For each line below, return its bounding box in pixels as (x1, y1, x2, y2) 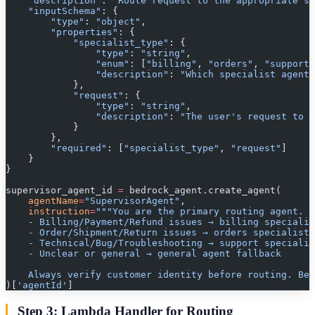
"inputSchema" (6, 6, 101, 17)
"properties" (6, 27, 118, 38)
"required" (6, 143, 107, 154)
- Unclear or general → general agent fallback (6, 248, 281, 259)
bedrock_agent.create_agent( (124, 185, 281, 196)
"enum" (6, 58, 129, 70)
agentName (6, 195, 79, 207)
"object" (96, 16, 141, 27)
